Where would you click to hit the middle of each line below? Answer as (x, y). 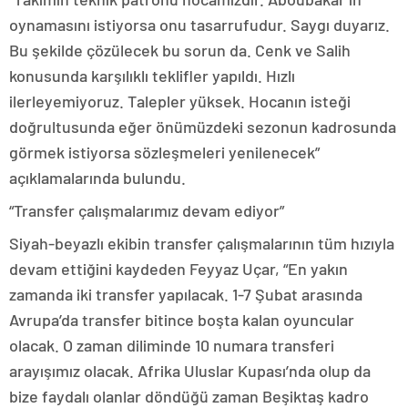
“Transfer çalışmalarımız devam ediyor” (147, 211)
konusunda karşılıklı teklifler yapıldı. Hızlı (152, 76)
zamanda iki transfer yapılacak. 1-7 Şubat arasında (186, 295)
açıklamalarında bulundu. (97, 178)
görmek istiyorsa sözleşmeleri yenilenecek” (164, 153)
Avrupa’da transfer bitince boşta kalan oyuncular (182, 320)
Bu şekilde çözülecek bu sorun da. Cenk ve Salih (180, 51)
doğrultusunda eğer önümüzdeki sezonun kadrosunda (203, 127)
